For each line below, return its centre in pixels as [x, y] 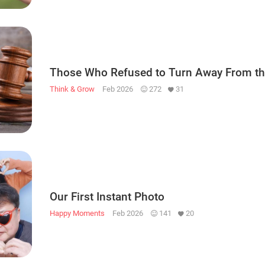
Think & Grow [72, 89]
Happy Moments [77, 213]
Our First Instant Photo [107, 196]
